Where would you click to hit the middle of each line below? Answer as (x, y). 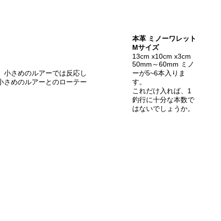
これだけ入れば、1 (162, 91)
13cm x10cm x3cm (161, 56)
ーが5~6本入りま (159, 73)
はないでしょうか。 (163, 108)
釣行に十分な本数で (163, 99)
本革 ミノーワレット (164, 38)
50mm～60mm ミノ (163, 64)
